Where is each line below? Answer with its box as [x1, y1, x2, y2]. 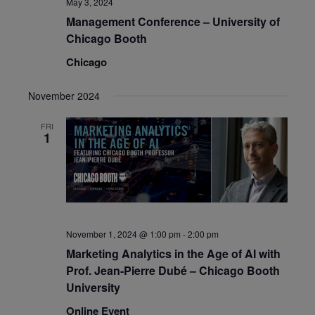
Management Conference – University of [65, 13, 280, 30]
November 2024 [27, 89, 100, 103]
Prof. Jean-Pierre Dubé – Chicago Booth [65, 262, 280, 278]
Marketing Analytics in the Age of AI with [65, 245, 281, 262]
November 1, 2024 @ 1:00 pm [65, 227, 181, 240]
